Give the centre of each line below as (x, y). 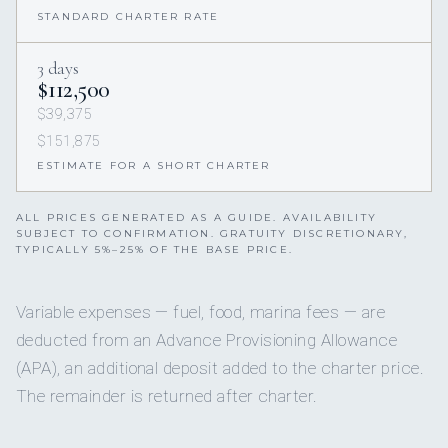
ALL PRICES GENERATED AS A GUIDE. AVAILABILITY (197, 218)
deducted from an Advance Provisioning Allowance (207, 340)
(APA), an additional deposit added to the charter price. (220, 368)
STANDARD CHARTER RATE (128, 17)
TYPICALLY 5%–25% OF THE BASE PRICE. (154, 250)
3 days (58, 68)
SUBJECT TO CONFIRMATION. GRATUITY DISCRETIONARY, (212, 234)
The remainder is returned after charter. (167, 396)
